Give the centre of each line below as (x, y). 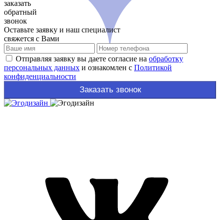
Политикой (153, 67)
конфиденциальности (40, 76)
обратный (20, 12)
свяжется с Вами (32, 38)
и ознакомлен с (107, 67)
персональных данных (42, 67)
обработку (166, 58)
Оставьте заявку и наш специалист (62, 29)
